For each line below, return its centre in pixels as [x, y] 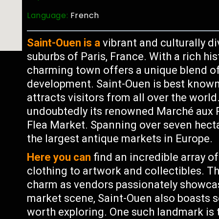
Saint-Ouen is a [64, 43]
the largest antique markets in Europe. [120, 139]
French [85, 15]
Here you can [59, 157]
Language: [49, 15]
